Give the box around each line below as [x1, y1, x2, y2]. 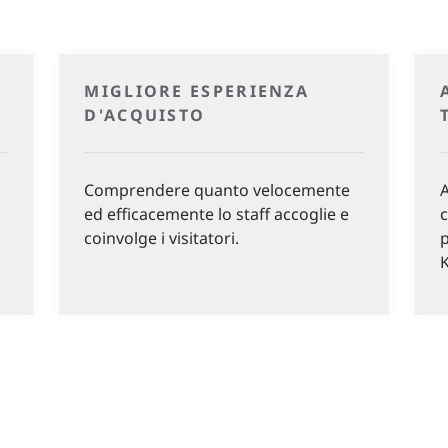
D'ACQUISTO [84, 104, 206, 126]
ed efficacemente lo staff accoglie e [84, 203, 350, 225]
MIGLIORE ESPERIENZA [84, 80, 310, 102]
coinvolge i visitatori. [84, 227, 240, 249]
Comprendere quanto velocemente [84, 179, 351, 201]
